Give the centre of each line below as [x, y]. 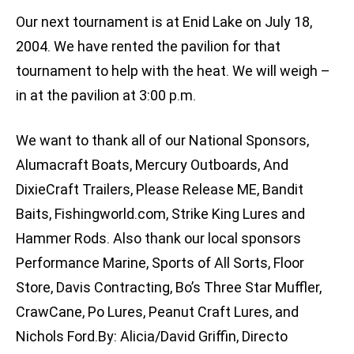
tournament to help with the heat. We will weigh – [173, 71]
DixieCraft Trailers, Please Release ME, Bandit [160, 190]
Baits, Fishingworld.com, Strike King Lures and [160, 214]
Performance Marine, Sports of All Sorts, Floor [160, 263]
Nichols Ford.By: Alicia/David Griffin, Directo [152, 337]
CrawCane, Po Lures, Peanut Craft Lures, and [157, 312]
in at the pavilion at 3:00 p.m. [106, 96]
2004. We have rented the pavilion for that [148, 47]
